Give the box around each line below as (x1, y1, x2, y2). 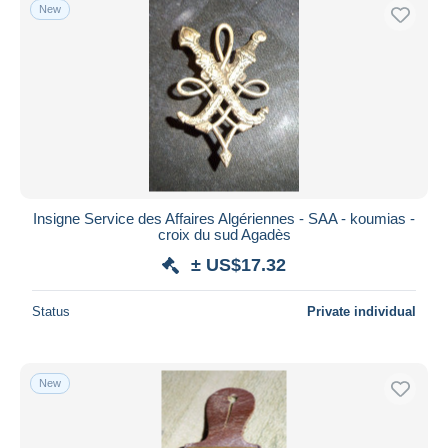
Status (32, 303, 70, 319)
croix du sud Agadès (157, 225, 291, 243)
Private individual (307, 303, 416, 319)
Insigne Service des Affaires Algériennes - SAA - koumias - (33, 209, 415, 227)
